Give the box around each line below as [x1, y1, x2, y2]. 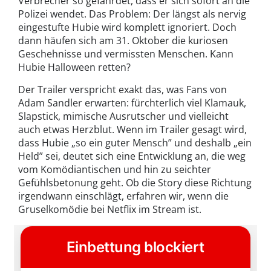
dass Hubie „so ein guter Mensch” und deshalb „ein [18, 136, 252, 150]
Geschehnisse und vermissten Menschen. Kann [18, 47, 233, 61]
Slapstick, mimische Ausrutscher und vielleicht [18, 109, 229, 123]
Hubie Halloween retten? [18, 60, 131, 74]
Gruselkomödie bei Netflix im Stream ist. [18, 203, 201, 217]
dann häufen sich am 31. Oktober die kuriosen [18, 34, 228, 48]
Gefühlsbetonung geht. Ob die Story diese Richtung [18, 176, 252, 190]
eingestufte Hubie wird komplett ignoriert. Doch [18, 21, 237, 34]
